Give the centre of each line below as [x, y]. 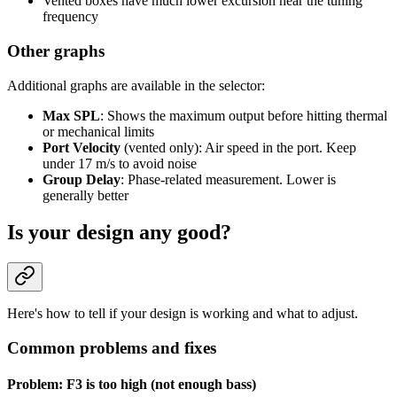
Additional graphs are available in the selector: [136, 85]
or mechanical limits [98, 131]
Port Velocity [82, 147]
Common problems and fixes [112, 348]
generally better [86, 195]
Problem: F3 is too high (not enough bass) [132, 385]
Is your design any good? [119, 233]
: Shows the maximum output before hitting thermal [244, 115]
